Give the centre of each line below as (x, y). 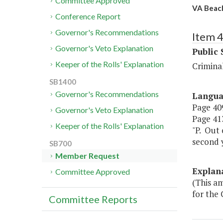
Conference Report (88, 16)
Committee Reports (93, 199)
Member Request (88, 156)
